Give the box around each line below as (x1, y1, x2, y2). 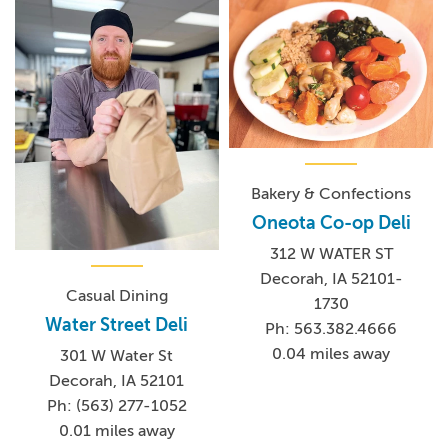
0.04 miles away (272, 344, 391, 363)
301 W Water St (60, 346, 174, 365)
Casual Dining (65, 286, 168, 305)
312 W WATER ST (269, 244, 393, 263)
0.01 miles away (58, 421, 175, 440)
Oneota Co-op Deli (251, 212, 411, 233)
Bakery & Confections (251, 184, 412, 203)
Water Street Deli (45, 314, 189, 335)
